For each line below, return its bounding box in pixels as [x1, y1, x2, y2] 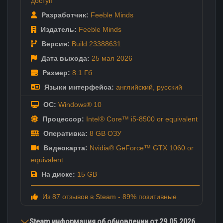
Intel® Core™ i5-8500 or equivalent [84, 114, 198, 123]
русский [157, 83, 182, 91]
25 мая [90, 54, 116, 62]
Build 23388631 [70, 39, 121, 48]
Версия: [39, 39, 70, 48]
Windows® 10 [56, 100, 102, 109]
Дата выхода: [39, 54, 90, 62]
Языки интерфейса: [42, 83, 114, 91]
